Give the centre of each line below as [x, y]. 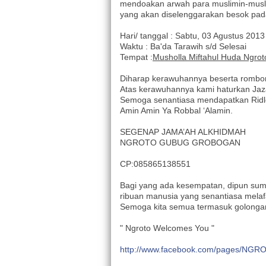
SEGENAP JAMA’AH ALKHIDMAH [183, 132]
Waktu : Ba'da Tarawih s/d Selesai [183, 47]
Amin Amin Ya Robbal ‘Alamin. [176, 111]
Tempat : [136, 57]
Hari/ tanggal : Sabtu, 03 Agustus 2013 [192, 36]
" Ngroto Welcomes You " [167, 228]
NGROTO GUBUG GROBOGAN [180, 143]
